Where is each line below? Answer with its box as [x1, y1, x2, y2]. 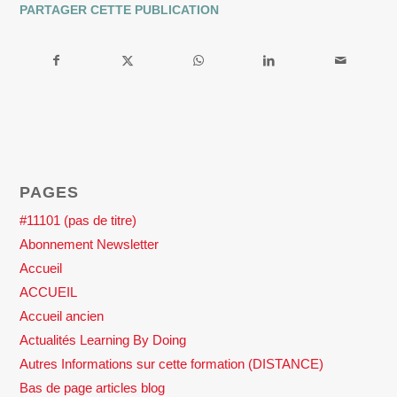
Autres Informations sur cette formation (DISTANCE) [19, 355, 324, 371]
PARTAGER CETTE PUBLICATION [19, 2, 220, 17]
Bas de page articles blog [19, 379, 166, 395]
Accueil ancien [19, 307, 105, 323]
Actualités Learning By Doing [19, 331, 187, 347]
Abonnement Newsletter [19, 236, 160, 252]
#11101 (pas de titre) [19, 212, 137, 228]
